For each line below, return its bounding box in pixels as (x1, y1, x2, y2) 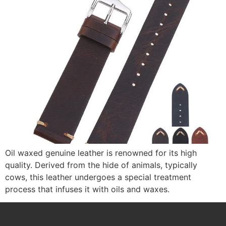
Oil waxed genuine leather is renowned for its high (5, 148, 197, 158)
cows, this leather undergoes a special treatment (5, 172, 191, 182)
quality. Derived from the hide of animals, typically (5, 160, 197, 170)
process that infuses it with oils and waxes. (5, 184, 169, 194)
